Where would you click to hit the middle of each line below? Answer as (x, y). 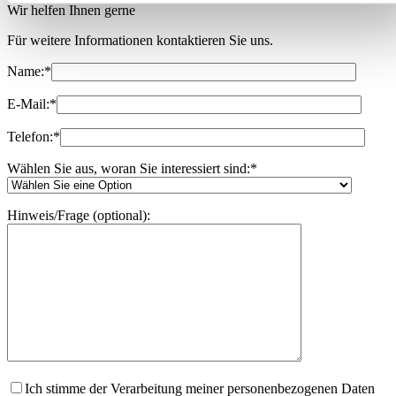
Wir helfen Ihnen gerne (71, 10)
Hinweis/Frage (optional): (79, 215)
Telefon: (30, 136)
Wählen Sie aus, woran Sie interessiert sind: (129, 168)
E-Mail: (28, 103)
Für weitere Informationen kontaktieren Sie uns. (140, 40)
